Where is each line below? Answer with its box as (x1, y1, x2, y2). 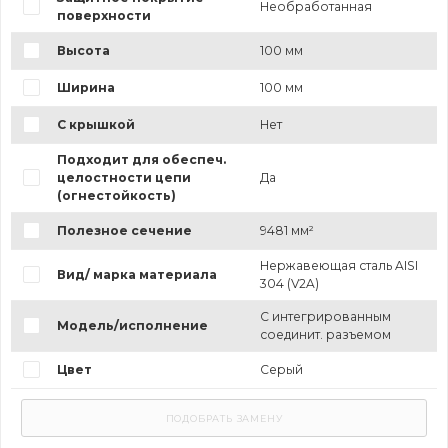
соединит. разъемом (259, 326, 391, 342)
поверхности (56, 7, 151, 23)
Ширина (56, 79, 115, 95)
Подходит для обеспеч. (56, 151, 226, 167)
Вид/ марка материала (56, 266, 217, 282)
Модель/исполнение (56, 317, 208, 333)
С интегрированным (259, 308, 391, 324)
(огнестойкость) (56, 187, 176, 203)
